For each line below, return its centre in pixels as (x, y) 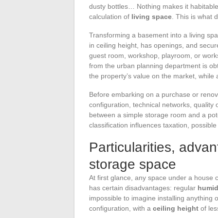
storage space (133, 164)
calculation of (110, 16)
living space (152, 16)
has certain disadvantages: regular (143, 188)
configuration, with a (121, 208)
